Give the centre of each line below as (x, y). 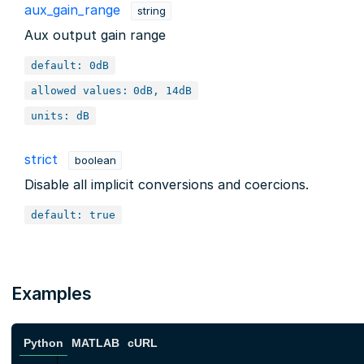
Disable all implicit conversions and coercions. (167, 184)
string (151, 11)
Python (43, 343)
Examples (52, 293)
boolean (95, 160)
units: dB (60, 115)
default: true (73, 214)
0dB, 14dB (163, 90)
